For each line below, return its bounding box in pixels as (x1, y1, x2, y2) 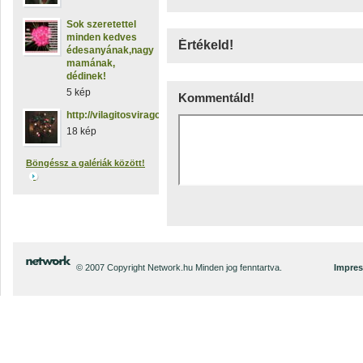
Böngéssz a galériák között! (26, 158, 145, 168)
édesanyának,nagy (66, 45, 154, 56)
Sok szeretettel (66, 19, 136, 30)
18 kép (66, 126, 96, 137)
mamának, (66, 58, 115, 69)
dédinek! (66, 70, 106, 82)
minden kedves (66, 32, 137, 43)
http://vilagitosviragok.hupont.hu (66, 109, 214, 121)
